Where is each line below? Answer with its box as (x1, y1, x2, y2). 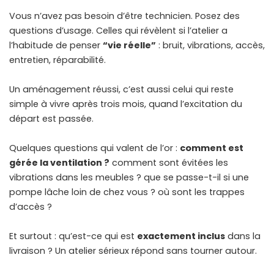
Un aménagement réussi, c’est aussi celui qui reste (9, 83, 234, 96)
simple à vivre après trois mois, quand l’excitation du (9, 98, 242, 111)
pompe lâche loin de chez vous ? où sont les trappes (9, 186, 245, 199)
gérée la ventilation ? (9, 157, 109, 169)
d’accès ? (9, 201, 52, 213)
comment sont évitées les (109, 157, 228, 169)
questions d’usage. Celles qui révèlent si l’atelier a (9, 24, 228, 37)
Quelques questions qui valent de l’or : (9, 142, 180, 155)
